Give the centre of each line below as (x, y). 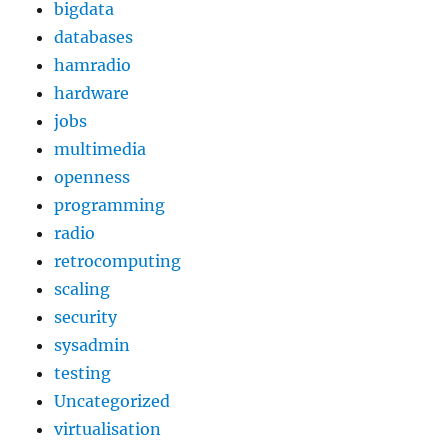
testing (83, 373)
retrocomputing (118, 261)
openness (92, 177)
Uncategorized (112, 401)
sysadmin (92, 345)
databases (94, 37)
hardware (92, 93)
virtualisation (108, 429)
